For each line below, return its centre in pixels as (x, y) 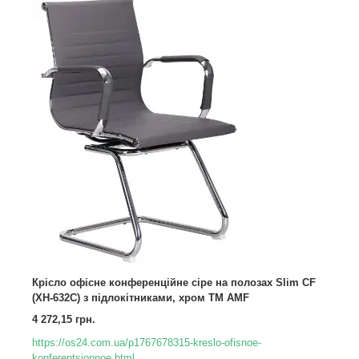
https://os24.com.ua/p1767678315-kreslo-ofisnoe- (147, 343)
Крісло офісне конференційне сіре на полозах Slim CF (174, 282)
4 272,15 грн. (64, 319)
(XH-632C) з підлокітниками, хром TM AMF (141, 298)
